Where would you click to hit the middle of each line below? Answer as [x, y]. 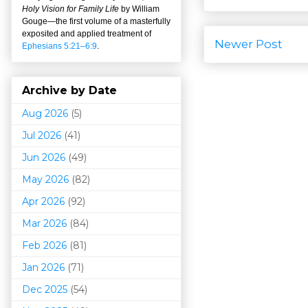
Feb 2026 [44, 245]
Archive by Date [69, 90]
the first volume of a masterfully [113, 21]
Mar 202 [42, 223]
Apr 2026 [43, 201]
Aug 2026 [45, 113]
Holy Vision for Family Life [71, 9]
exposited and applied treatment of [87, 33]
